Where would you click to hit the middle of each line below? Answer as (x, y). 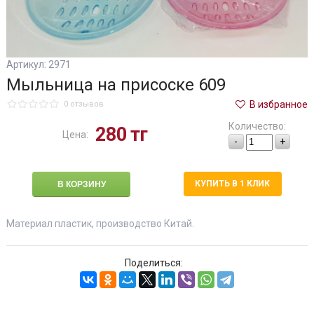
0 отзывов (83, 104)
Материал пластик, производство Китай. (100, 223)
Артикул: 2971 (38, 64)
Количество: (257, 126)
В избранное (278, 104)
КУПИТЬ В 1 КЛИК (232, 183)
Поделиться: (154, 262)
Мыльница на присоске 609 (116, 84)
